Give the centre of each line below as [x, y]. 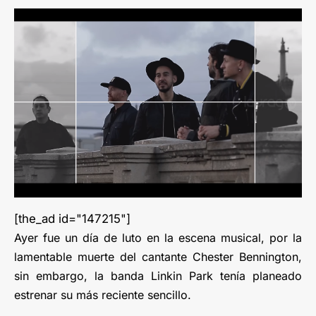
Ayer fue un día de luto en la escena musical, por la [158, 238]
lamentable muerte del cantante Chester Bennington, [158, 257]
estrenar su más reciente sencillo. [103, 295]
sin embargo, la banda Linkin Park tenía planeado [158, 276]
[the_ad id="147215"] [72, 219]
